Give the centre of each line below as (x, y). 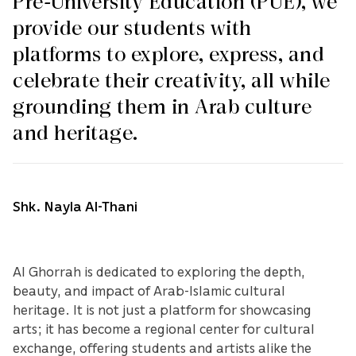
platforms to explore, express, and (168, 55)
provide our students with (132, 29)
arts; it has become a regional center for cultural (164, 329)
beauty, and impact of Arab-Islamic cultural (149, 290)
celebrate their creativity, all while (172, 81)
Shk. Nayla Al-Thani (75, 206)
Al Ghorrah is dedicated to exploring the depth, (159, 271)
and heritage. (75, 134)
